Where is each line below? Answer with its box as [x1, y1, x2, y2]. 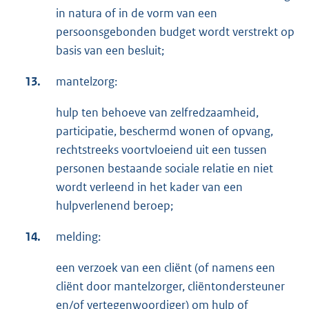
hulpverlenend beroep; [56, 197, 173, 213]
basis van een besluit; [56, 42, 164, 58]
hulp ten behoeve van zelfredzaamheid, [56, 104, 259, 120]
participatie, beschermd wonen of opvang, [56, 123, 273, 139]
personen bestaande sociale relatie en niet [56, 160, 273, 176]
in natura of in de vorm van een [56, 5, 217, 21]
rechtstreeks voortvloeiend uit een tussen [56, 141, 267, 157]
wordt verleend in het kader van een [56, 179, 243, 195]
